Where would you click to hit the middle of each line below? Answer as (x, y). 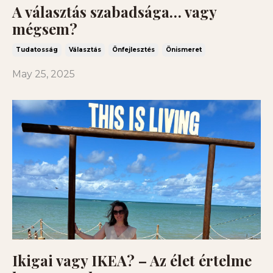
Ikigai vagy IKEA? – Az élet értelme (132, 261)
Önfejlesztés (133, 49)
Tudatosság (37, 49)
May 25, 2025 (44, 74)
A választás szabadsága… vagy (114, 11)
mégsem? (45, 28)
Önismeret (184, 49)
